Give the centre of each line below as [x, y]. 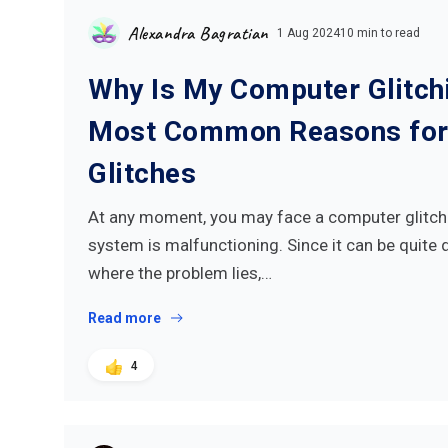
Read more [124, 318]
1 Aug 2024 [308, 33]
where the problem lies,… [180, 273]
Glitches [142, 173]
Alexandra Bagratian [198, 33]
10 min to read [379, 33]
